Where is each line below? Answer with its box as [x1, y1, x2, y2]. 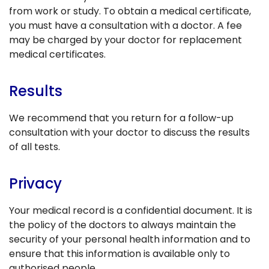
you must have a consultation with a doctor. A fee [9, 18, 242, 32]
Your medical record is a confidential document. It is [9, 203, 252, 217]
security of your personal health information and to [9, 232, 250, 246]
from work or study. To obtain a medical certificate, [9, 4, 251, 18]
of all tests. [9, 139, 60, 154]
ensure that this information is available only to [9, 246, 230, 261]
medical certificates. [9, 47, 106, 61]
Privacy [9, 173, 62, 193]
